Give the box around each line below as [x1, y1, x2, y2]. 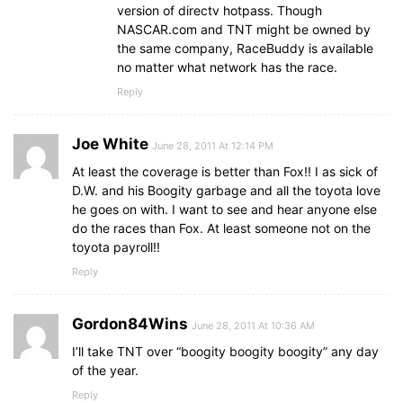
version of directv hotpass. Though [117, 3, 322, 19]
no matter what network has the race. [117, 59, 337, 76]
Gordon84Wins [72, 315, 188, 334]
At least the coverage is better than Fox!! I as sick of [72, 164, 378, 180]
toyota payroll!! [72, 239, 160, 255]
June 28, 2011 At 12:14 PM [152, 139, 273, 153]
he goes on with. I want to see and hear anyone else [72, 201, 377, 218]
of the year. [72, 363, 139, 379]
